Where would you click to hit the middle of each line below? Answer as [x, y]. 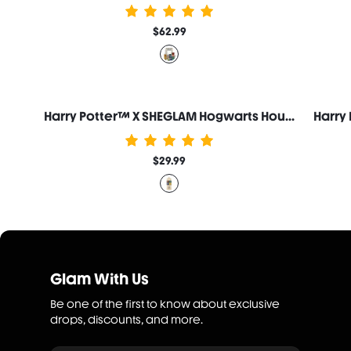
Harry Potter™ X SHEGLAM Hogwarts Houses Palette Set [290, 116]
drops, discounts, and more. [127, 320]
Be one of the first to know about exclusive [165, 304]
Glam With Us [100, 279]
